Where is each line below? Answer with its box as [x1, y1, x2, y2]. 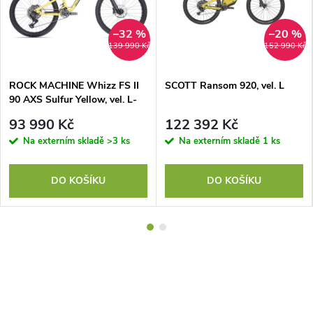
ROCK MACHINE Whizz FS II [9, 79, 139, 93]
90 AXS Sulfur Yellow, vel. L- [9, 93, 137, 107]
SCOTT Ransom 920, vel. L [165, 79, 284, 93]
